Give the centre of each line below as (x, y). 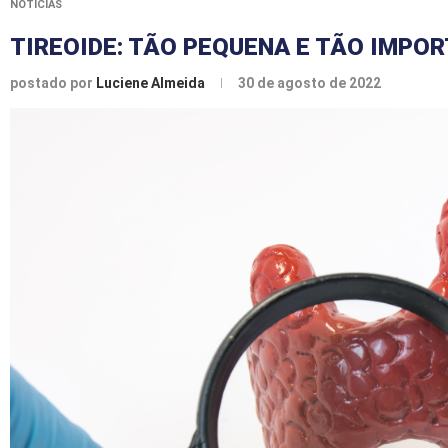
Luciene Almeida (152, 82)
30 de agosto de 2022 (309, 82)
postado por (53, 82)
